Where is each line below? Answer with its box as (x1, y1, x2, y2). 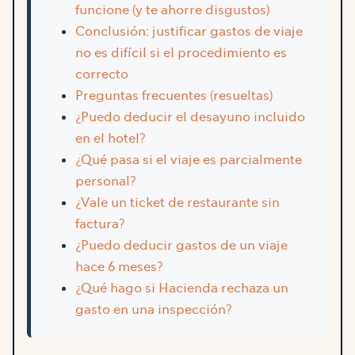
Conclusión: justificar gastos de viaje (75, 23, 303, 40)
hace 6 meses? (75, 258, 162, 276)
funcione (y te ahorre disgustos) (75, 2, 269, 19)
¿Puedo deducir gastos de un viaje (75, 237, 288, 254)
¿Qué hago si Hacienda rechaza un (75, 280, 288, 297)
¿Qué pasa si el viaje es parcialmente (75, 151, 302, 169)
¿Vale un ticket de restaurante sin (75, 194, 280, 212)
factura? (75, 216, 124, 233)
